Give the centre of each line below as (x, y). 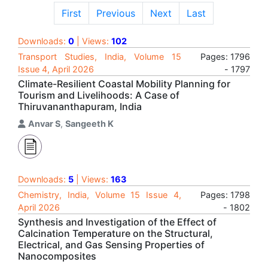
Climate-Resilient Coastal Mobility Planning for (124, 84)
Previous (116, 13)
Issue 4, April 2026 (56, 69)
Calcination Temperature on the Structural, (115, 233)
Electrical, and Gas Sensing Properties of (111, 245)
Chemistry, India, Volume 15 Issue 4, (100, 195)
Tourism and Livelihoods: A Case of (99, 95)
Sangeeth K (89, 124)
